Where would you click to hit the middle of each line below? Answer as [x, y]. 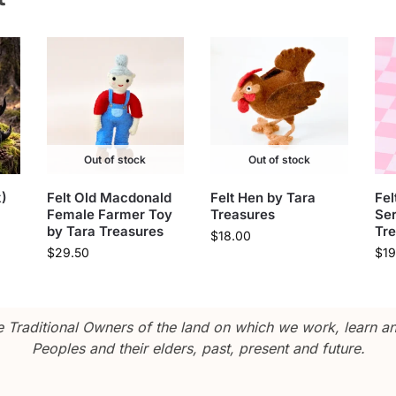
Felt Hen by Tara [263, 198]
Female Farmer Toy [109, 215]
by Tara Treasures [105, 232]
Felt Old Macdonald [109, 198]
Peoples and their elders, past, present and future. [198, 349]
